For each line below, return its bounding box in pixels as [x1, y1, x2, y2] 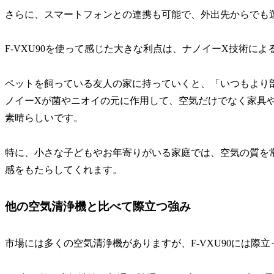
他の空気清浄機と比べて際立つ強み [5, 199, 191, 213]
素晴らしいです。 [5, 113, 83, 124]
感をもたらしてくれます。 [5, 164, 122, 175]
